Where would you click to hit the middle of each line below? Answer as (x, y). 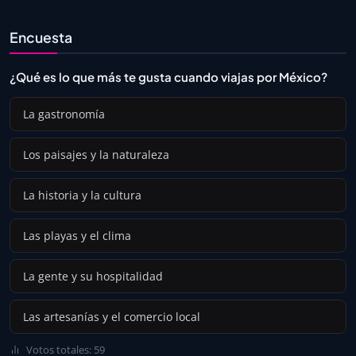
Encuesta (41, 38)
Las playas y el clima (77, 236)
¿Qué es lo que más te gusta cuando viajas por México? (168, 77)
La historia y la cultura (82, 195)
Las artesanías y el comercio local (112, 317)
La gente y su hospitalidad (93, 277)
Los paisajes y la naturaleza (96, 155)
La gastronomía (64, 114)
